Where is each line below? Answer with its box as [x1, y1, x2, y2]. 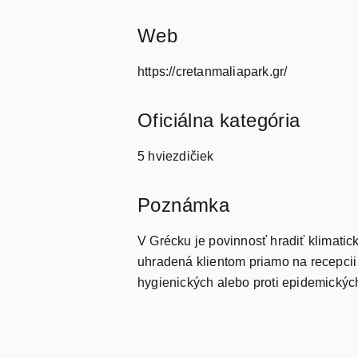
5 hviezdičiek [137, 149, 214, 163]
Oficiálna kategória [137, 109, 300, 131]
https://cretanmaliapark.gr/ [137, 65, 288, 78]
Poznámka [137, 194, 230, 216]
